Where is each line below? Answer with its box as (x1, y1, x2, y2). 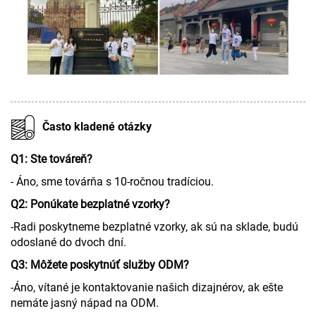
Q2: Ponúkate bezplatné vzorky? (11, 197, 170, 211)
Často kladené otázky (42, 119, 152, 133)
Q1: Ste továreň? (11, 152, 92, 166)
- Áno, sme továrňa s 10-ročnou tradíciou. (11, 174, 214, 188)
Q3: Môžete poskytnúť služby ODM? (11, 257, 189, 272)
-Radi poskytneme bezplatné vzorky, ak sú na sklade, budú (11, 219, 298, 233)
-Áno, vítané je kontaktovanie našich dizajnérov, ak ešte (11, 280, 283, 294)
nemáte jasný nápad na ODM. (11, 296, 159, 310)
